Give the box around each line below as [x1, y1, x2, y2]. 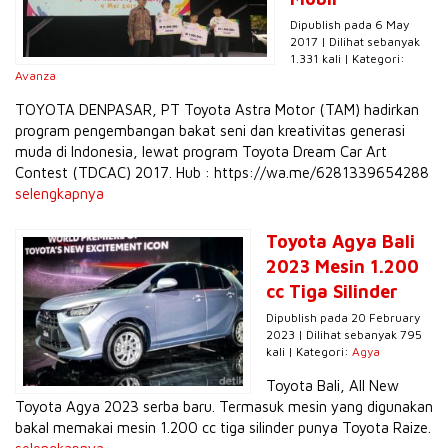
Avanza [15, 68, 56, 84]
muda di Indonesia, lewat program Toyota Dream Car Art [15, 143, 387, 161]
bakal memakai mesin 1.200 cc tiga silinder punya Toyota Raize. [15, 419, 431, 437]
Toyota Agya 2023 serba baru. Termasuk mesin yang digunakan [15, 398, 433, 416]
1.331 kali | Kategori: [290, 51, 405, 67]
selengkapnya [15, 185, 104, 203]
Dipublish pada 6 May [290, 17, 409, 33]
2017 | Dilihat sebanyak [290, 34, 420, 50]
